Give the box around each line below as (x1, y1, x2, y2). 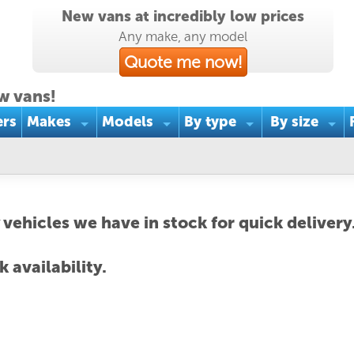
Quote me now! (123, 52, 243, 72)
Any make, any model (119, 28, 247, 44)
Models (101, 113, 153, 130)
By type (183, 113, 236, 130)
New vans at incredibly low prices (62, 7, 304, 25)
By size (269, 113, 318, 130)
